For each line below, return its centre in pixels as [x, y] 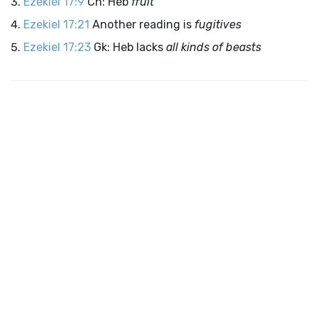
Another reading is [143, 24]
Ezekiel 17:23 [57, 47]
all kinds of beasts [214, 47]
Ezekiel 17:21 [56, 24]
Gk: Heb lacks [130, 47]
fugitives [218, 24]
